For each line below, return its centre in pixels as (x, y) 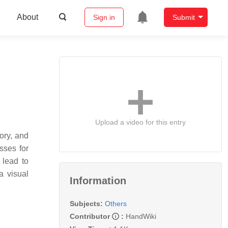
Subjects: (86, 203)
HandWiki (141, 216)
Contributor (91, 216)
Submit (183, 18)
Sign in (104, 18)
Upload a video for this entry (140, 122)
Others (116, 203)
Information (98, 180)
